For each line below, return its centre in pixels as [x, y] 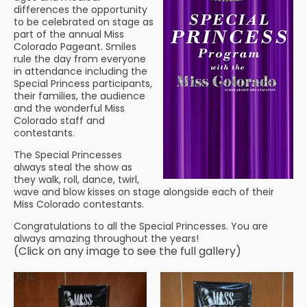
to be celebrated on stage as [84, 22]
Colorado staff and [59, 121]
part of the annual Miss [69, 34]
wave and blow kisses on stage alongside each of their [144, 192]
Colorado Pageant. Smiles [75, 47]
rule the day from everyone [80, 59]
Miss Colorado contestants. [79, 204]
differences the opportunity [81, 10]
